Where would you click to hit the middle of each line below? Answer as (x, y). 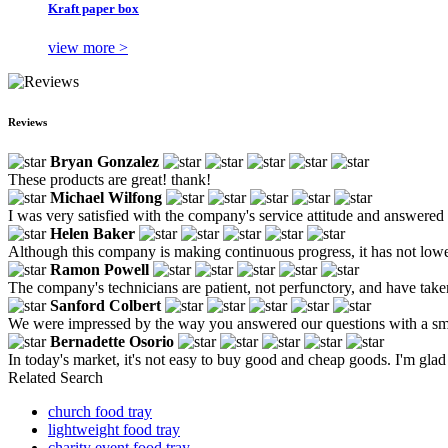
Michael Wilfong (106, 197)
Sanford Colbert (105, 305)
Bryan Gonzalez (104, 161)
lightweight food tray (114, 429)
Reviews (27, 121)
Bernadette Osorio (112, 341)
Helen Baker (92, 233)
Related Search (55, 377)
